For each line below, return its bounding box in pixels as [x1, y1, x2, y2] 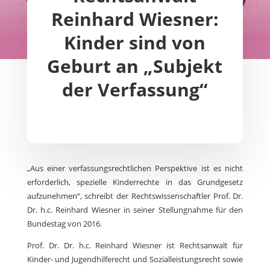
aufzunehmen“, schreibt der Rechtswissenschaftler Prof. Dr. [27, 190, 243, 202]
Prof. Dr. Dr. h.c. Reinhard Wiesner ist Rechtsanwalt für [27, 240, 243, 251]
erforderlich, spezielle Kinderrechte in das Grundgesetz [27, 177, 243, 188]
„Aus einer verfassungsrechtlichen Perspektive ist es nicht [27, 163, 243, 174]
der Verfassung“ [62, 77, 208, 102]
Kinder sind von [64, 30, 206, 55]
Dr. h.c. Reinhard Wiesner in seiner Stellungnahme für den [27, 204, 243, 216]
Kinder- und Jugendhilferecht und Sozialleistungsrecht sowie [27, 254, 243, 265]
